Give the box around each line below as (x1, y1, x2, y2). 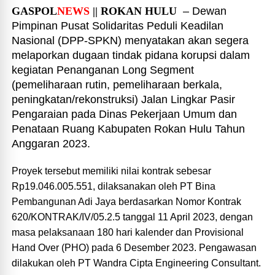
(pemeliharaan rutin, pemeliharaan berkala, (12, 79, 223, 91)
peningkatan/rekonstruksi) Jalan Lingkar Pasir (12, 93, 236, 106)
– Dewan (177, 5, 227, 17)
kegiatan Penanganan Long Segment (12, 64, 195, 76)
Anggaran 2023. (12, 137, 91, 150)
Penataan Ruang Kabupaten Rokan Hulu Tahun (12, 123, 246, 135)
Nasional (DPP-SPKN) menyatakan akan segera (12, 34, 249, 47)
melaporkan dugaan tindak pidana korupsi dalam (12, 49, 250, 61)
